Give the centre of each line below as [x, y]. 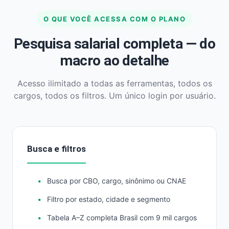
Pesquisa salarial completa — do [114, 44]
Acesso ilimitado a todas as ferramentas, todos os [114, 83]
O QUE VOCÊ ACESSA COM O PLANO [114, 19]
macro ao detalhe [114, 61]
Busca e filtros [56, 149]
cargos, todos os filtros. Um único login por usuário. [114, 96]
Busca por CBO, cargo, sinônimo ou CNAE [117, 181]
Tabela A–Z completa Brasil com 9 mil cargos [122, 217]
